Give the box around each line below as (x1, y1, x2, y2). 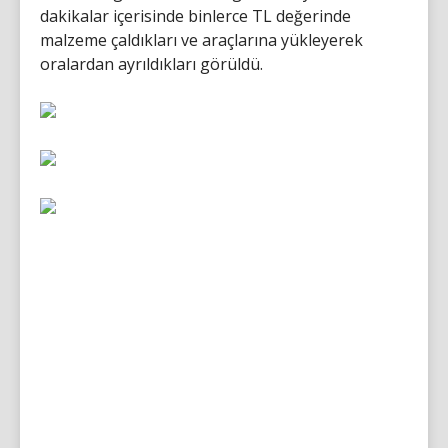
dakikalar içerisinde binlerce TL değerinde (40, 4, 351, 27)
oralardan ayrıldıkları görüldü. (40, 52, 263, 75)
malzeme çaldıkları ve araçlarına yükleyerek (40, 28, 363, 51)
